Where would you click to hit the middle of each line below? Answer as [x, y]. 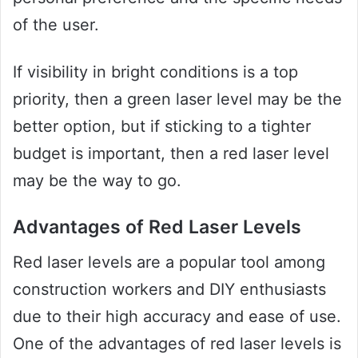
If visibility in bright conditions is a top [155, 72]
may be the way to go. [97, 180]
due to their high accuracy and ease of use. [177, 317]
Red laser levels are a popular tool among [169, 263]
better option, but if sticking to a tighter [162, 126]
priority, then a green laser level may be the [177, 99]
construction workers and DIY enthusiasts [169, 290]
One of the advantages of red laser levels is [177, 344]
